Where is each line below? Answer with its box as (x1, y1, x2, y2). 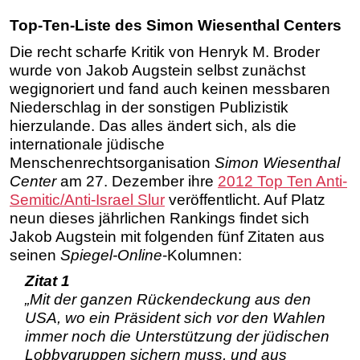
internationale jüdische (10, 135, 165, 153)
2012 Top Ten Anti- (218, 172, 347, 190)
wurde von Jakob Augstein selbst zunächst (10, 61, 305, 79)
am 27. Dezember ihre (56, 172, 218, 190)
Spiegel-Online (60, 246, 162, 264)
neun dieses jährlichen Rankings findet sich (10, 209, 309, 227)
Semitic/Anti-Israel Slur (10, 190, 165, 208)
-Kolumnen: (162, 246, 242, 264)
